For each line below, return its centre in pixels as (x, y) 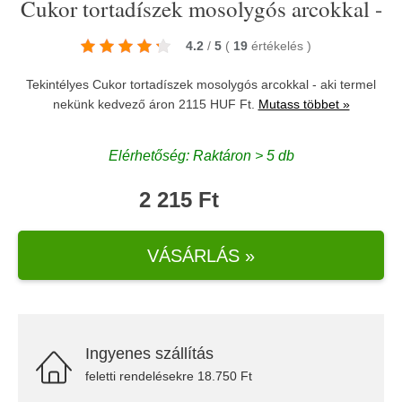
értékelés (279, 46)
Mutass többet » (304, 104)
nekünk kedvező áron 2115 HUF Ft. (155, 104)
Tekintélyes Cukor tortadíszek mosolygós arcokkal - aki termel (201, 84)
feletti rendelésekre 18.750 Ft (169, 376)
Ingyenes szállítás (149, 354)
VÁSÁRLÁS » (201, 255)
